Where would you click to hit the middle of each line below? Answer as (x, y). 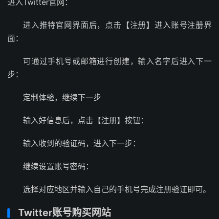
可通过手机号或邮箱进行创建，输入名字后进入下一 (117, 61)
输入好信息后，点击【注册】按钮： (86, 120)
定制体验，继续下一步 (62, 97)
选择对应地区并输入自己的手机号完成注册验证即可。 (117, 189)
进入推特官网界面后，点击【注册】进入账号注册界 (117, 25)
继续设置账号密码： (58, 166)
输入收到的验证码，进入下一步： (82, 143)
